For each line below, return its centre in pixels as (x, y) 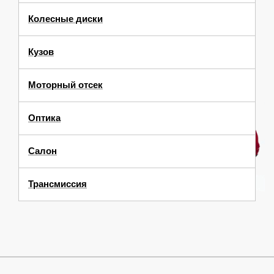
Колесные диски (65, 19)
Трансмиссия (57, 184)
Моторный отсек (65, 85)
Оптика (44, 118)
